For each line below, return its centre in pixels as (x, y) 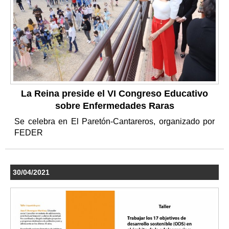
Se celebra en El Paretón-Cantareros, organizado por (114, 121)
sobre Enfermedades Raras (114, 106)
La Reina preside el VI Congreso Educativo (114, 93)
